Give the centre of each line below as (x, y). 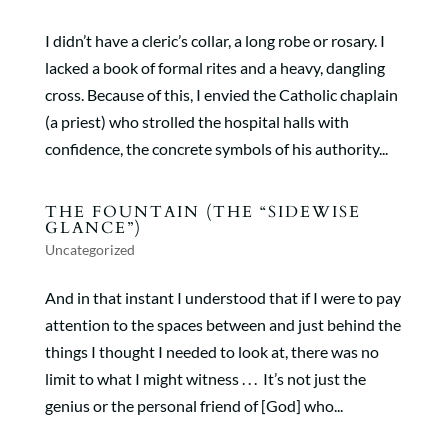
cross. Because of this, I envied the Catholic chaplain (221, 94)
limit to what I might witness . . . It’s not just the (205, 378)
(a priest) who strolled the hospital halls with (196, 121)
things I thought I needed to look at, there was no (211, 351)
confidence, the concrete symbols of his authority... (216, 148)
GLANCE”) (93, 228)
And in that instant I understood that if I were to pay (222, 297)
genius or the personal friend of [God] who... (193, 405)
